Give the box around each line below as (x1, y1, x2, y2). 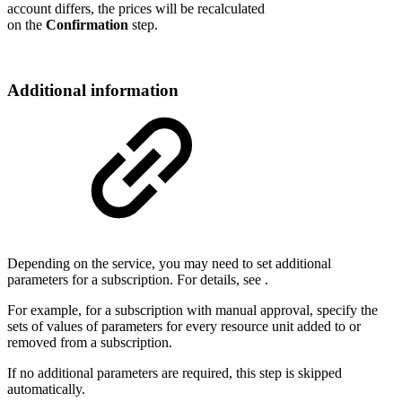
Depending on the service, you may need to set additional (7, 256, 331, 272)
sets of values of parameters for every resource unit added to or (7, 319, 361, 335)
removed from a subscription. (7, 335, 172, 351)
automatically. (7, 381, 85, 398)
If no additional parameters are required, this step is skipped (7, 365, 342, 381)
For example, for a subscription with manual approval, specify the (7, 302, 378, 319)
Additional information (7, 80, 179, 100)
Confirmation (46, 17, 132, 33)
